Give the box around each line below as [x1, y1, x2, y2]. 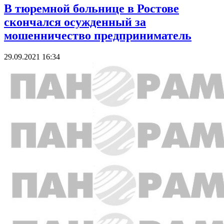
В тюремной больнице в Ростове [4, 2, 179, 15]
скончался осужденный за [4, 15, 146, 29]
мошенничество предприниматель [4, 29, 191, 42]
